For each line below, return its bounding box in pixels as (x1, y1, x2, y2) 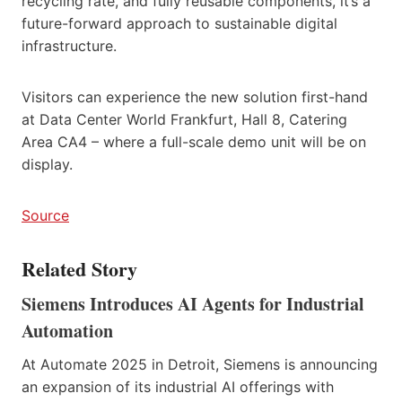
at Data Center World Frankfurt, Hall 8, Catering (22, 109, 347, 128)
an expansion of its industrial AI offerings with (22, 377, 334, 396)
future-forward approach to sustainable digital (22, 13, 337, 32)
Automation (22, 317, 113, 344)
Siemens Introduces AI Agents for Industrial (22, 290, 364, 317)
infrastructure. (22, 36, 117, 55)
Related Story (22, 253, 137, 284)
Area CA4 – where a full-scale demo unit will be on (22, 132, 366, 151)
